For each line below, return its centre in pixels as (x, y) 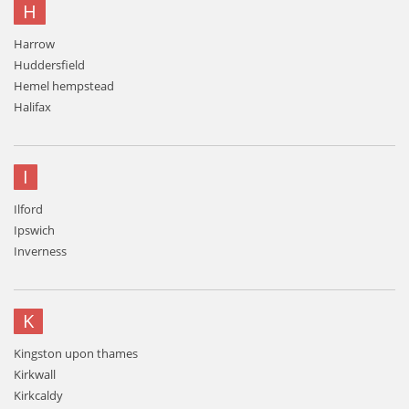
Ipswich (34, 230)
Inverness (40, 251)
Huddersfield (49, 65)
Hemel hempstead (64, 86)
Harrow (34, 44)
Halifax (32, 107)
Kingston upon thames (76, 353)
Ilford (28, 209)
